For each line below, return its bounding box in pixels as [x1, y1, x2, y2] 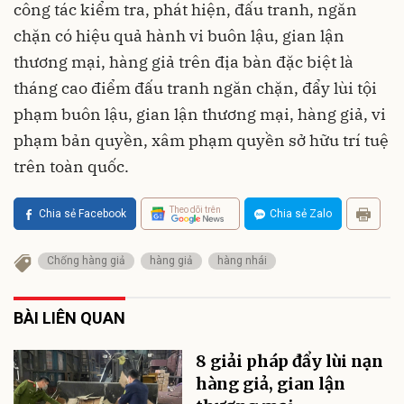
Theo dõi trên [170, 204, 221, 215]
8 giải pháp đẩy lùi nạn [196, 351, 384, 372]
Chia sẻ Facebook [39, 207, 126, 221]
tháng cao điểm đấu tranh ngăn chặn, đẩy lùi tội [14, 78, 377, 99]
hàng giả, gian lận [196, 373, 346, 395]
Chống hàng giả [47, 254, 125, 268]
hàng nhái [217, 254, 267, 268]
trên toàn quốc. [14, 156, 129, 178]
